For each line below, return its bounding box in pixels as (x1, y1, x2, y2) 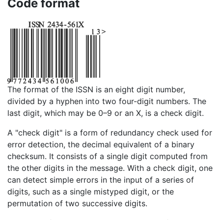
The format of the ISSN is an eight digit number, (7, 84, 185, 95)
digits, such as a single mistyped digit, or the (7, 187, 174, 197)
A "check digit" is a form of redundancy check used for (7, 128, 212, 138)
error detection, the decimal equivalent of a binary (7, 139, 194, 150)
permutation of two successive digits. (7, 198, 147, 209)
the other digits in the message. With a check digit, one (7, 163, 213, 173)
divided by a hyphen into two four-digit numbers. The (7, 96, 206, 107)
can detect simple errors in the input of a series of (7, 175, 194, 185)
